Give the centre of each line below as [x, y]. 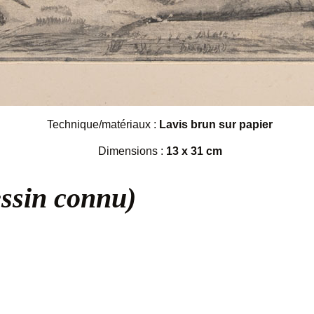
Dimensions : [132, 151]
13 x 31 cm [194, 151]
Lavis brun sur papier [216, 125]
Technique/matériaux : [103, 125]
